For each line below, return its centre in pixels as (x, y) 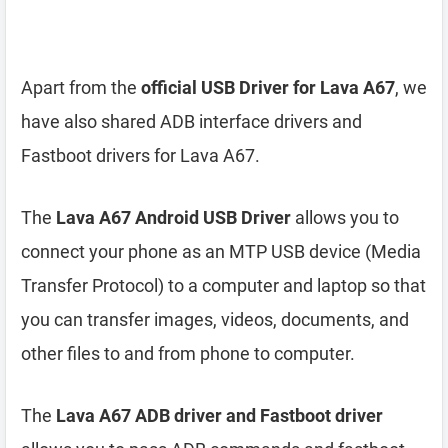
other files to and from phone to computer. (188, 353)
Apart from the (81, 87)
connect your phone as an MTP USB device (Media (221, 251)
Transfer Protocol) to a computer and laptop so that (223, 285)
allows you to (345, 217)
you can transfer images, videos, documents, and (215, 319)
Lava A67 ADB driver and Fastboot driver (219, 415)
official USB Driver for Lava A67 (268, 87)
